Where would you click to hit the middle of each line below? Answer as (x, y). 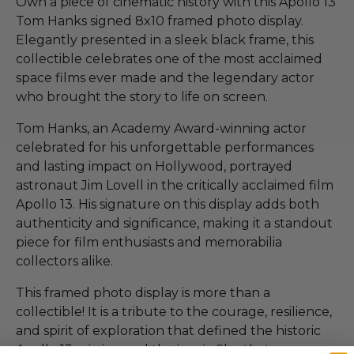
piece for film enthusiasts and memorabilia (149, 242)
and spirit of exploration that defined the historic (168, 330)
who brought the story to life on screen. (142, 96)
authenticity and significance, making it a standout (174, 223)
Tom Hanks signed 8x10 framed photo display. (160, 21)
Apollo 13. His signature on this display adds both (168, 204)
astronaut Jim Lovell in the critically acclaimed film (175, 185)
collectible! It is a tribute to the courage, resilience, (174, 311)
